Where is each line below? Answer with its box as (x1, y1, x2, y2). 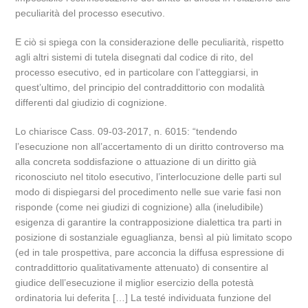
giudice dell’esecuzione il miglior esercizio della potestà (15, 277, 254, 288)
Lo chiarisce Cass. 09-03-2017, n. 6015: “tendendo (15, 126, 238, 137)
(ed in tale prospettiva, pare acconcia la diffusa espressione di (15, 247, 285, 258)
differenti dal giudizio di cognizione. (15, 97, 168, 108)
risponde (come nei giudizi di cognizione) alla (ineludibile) (15, 201, 264, 212)
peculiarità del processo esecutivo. (15, 8, 166, 19)
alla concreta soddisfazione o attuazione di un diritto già (15, 156, 257, 167)
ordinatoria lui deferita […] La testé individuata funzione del (15, 292, 272, 303)
